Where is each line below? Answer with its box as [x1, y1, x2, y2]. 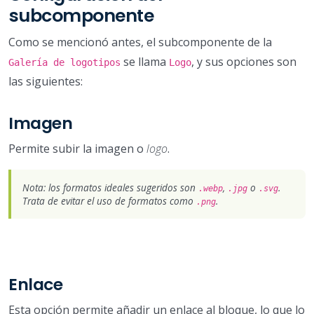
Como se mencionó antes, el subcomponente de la [8, 34, 272, 50]
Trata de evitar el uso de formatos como [22, 193, 196, 207]
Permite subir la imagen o [8, 140, 146, 156]
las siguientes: [8, 73, 83, 89]
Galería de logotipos [8, 56, 121, 68]
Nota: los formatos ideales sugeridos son [22, 180, 198, 194]
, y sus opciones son [191, 53, 296, 69]
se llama [121, 53, 169, 69]
